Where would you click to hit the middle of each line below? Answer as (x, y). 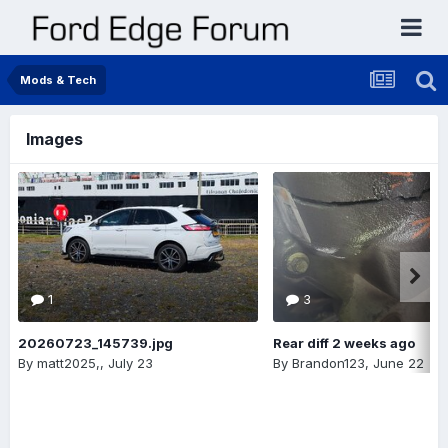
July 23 (130, 362)
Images (54, 139)
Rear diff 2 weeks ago (344, 343)
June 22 (398, 362)
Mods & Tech (58, 80)
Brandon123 (328, 362)
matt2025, (68, 362)
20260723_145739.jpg (95, 343)
